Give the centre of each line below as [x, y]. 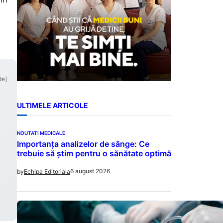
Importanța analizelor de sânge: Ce [83, 144]
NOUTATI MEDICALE [41, 133]
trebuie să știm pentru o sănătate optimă [94, 153]
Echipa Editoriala [47, 171]
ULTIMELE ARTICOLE [53, 106]
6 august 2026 [90, 171]
